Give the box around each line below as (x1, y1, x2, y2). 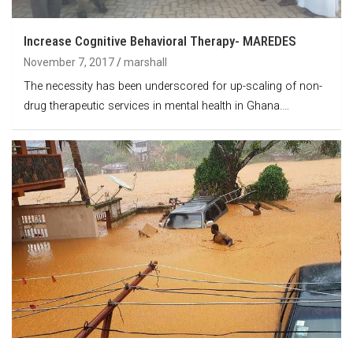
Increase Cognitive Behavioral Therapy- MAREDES (24, 32, 296, 49)
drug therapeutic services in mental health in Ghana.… (24, 98, 289, 113)
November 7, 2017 (24, 55, 114, 69)
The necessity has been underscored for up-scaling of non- (24, 79, 322, 93)
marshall (124, 55, 167, 69)
